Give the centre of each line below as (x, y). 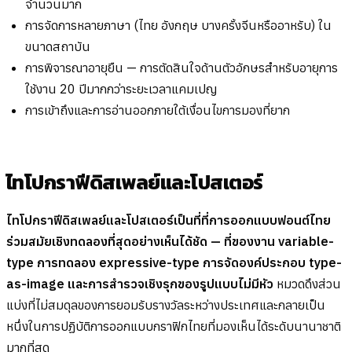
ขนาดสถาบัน (58, 47)
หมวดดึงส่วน (307, 284)
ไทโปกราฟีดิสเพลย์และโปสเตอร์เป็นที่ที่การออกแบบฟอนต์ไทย (169, 220)
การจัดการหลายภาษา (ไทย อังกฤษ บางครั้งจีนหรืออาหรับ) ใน (178, 26)
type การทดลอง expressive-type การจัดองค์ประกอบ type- (174, 263)
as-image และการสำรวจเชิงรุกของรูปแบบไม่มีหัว (140, 284)
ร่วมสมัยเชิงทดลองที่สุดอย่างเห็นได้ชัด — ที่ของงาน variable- (170, 242)
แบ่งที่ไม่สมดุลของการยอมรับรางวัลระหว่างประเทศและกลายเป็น (166, 305)
